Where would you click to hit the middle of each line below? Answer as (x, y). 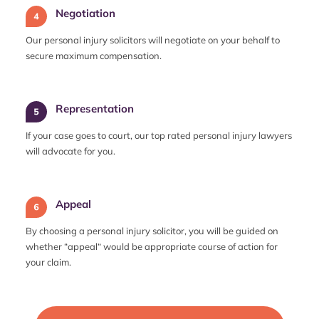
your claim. (48, 262)
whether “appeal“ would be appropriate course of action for (152, 247)
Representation (95, 109)
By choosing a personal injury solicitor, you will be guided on (152, 231)
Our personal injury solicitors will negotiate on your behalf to (153, 40)
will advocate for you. (70, 151)
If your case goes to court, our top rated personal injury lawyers (159, 136)
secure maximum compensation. (94, 56)
